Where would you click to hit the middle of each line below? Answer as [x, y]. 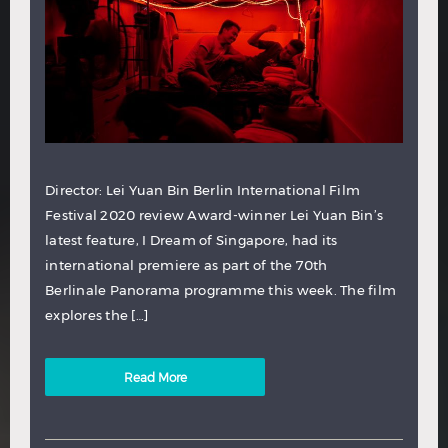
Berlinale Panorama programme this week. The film [220, 290]
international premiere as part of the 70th [186, 265]
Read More [155, 377]
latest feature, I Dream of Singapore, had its [191, 240]
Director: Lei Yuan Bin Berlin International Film [202, 190]
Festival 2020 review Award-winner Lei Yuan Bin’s [214, 215]
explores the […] [96, 315]
